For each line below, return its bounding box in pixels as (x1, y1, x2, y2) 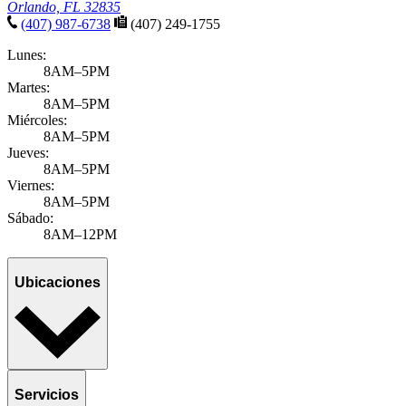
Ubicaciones (14, 274, 101, 290)
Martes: (7, 80, 50, 96)
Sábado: (7, 210, 53, 227)
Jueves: (7, 145, 49, 161)
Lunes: (7, 47, 46, 63)
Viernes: (7, 178, 54, 194)
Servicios (14, 386, 79, 402)
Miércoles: (7, 112, 67, 129)
